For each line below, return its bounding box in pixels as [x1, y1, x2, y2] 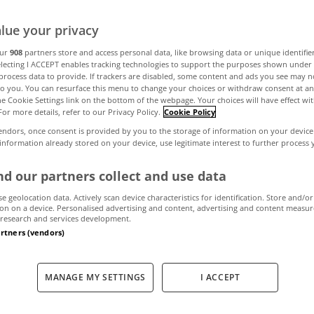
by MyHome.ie [191, 145, 265, 158]
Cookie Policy [164, 107, 215, 117]
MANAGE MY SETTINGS [45, 271, 146, 284]
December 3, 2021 [49, 145, 144, 158]
